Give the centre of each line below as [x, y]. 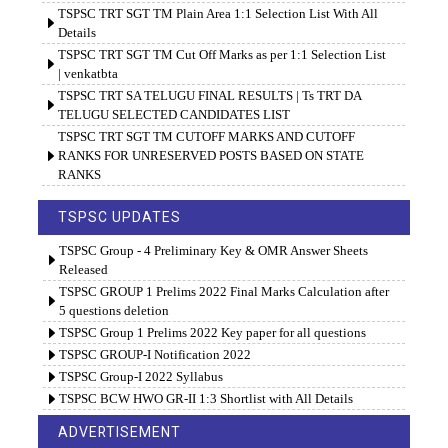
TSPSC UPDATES [119, 217]
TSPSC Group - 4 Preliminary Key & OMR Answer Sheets [213, 251]
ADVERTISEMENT [119, 432]
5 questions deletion [113, 311]
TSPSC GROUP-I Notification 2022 [154, 355]
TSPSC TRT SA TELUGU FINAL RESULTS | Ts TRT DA [209, 96]
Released [83, 270]
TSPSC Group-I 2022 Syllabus [140, 377]
